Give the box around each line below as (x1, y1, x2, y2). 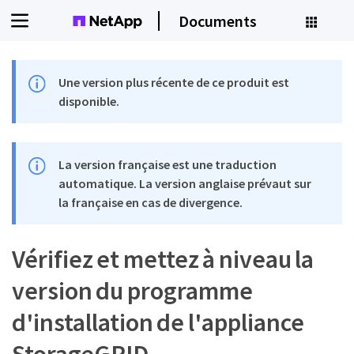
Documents (179, 10, 257, 31)
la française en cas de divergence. (58, 194, 243, 210)
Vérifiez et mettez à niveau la (12, 243, 314, 275)
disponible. (58, 93, 120, 109)
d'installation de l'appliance (12, 307, 304, 338)
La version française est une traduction (58, 156, 277, 172)
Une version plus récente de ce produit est (58, 74, 290, 90)
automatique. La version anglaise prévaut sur (58, 175, 312, 191)
